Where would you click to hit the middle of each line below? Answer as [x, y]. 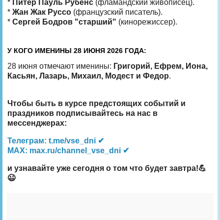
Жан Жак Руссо [42, 12]
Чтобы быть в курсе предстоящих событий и [96, 103]
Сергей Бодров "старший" [64, 22]
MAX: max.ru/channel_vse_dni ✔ [68, 150]
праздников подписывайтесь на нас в [82, 113]
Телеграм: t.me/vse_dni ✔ [56, 140]
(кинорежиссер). [147, 22]
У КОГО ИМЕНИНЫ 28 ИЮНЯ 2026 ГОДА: [77, 50]
